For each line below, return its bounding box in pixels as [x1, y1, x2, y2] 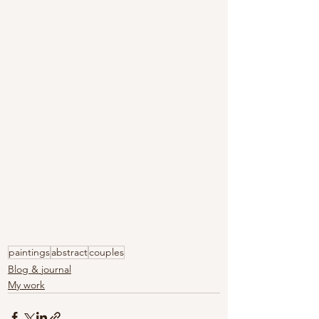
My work [8, 278, 45, 292]
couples [89, 246, 124, 259]
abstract [51, 246, 88, 259]
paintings [9, 246, 50, 259]
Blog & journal [8, 263, 71, 276]
